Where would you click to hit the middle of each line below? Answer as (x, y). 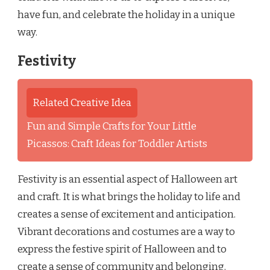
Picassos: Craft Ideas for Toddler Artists (117, 144)
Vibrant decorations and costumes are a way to (126, 232)
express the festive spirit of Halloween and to (122, 250)
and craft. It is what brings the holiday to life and (129, 197)
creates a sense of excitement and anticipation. (127, 215)
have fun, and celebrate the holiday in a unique (126, 15)
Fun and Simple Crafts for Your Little (111, 127)
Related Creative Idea (82, 103)
